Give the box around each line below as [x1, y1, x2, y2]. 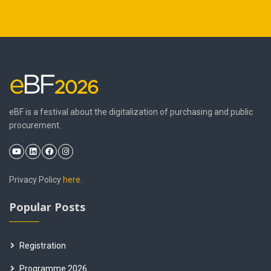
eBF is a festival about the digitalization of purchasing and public [9, 106, 253, 117]
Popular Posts [9, 199, 85, 214]
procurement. [9, 120, 61, 130]
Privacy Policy [9, 174, 63, 184]
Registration [19, 240, 66, 250]
